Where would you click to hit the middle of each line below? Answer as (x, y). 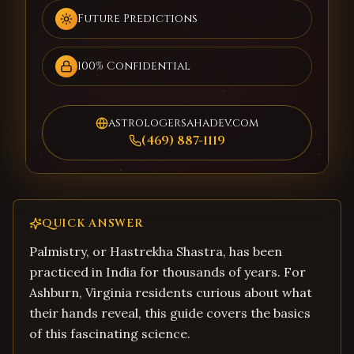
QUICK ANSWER (93, 223)
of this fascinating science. (110, 333)
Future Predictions (137, 19)
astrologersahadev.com (183, 123)
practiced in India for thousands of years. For (168, 272)
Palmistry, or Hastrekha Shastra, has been (156, 251)
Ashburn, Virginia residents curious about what (171, 292)
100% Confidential (134, 66)
